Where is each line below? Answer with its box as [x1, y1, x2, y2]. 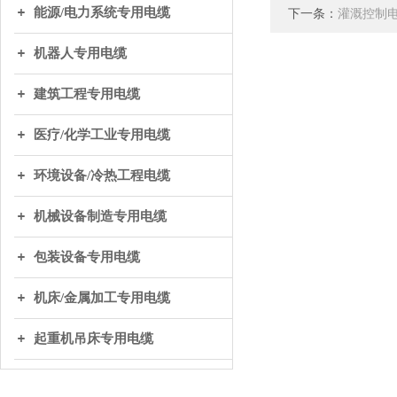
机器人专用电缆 [34, 46, 127, 60]
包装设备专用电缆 [34, 250, 140, 264]
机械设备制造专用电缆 [34, 209, 167, 223]
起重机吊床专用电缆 [34, 331, 153, 346]
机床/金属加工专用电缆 [34, 291, 170, 305]
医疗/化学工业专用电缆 [34, 128, 170, 142]
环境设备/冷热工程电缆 [34, 168, 170, 183]
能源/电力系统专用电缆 [34, 5, 170, 19]
